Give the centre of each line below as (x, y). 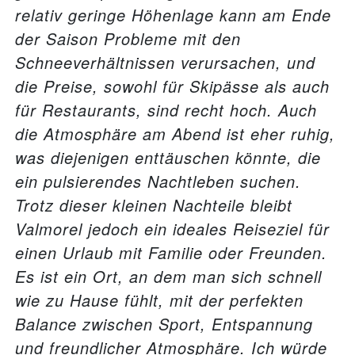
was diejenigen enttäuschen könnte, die (168, 157)
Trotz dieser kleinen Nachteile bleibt (154, 204)
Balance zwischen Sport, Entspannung (164, 323)
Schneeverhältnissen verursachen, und (165, 62)
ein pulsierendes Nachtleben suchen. (158, 181)
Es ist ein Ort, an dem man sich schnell (168, 276)
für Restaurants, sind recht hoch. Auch (166, 109)
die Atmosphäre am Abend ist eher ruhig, (175, 133)
